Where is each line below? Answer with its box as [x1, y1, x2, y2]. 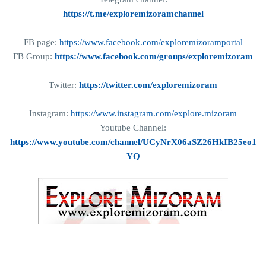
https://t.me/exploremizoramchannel [62, 9, 204, 19]
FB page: [23, 37, 59, 47]
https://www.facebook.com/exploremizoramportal [59, 37, 243, 47]
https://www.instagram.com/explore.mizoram [71, 109, 237, 119]
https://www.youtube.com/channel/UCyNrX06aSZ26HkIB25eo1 [9, 137, 256, 147]
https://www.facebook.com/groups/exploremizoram [55, 52, 253, 62]
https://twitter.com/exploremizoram [79, 80, 217, 90]
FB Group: [13, 52, 55, 62]
